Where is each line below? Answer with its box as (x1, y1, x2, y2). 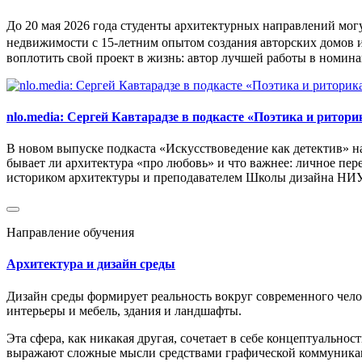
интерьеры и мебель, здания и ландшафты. (6, 303, 242, 318)
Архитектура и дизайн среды (6, 257, 175, 271)
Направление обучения (6, 225, 134, 240)
